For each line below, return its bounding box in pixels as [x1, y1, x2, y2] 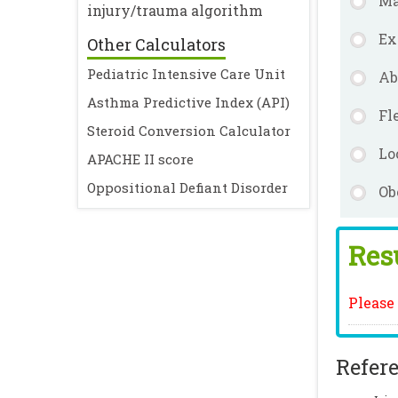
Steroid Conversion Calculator [87, 122, 291, 139]
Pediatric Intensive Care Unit [87, 65, 285, 83]
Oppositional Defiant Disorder [87, 179, 288, 196]
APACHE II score [87, 150, 194, 168]
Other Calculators [87, 34, 226, 55]
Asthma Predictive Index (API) [87, 93, 290, 111]
